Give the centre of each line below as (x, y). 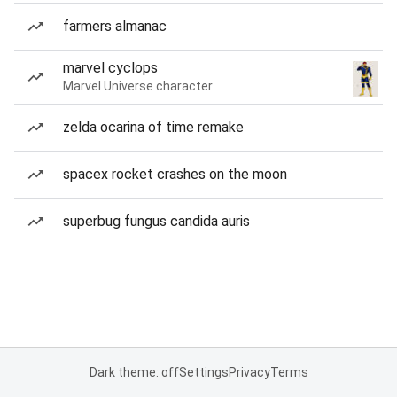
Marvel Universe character (138, 86)
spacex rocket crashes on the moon (175, 174)
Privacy (249, 372)
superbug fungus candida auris (156, 221)
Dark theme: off (134, 372)
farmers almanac (115, 26)
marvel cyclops (110, 68)
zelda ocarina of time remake (153, 127)
